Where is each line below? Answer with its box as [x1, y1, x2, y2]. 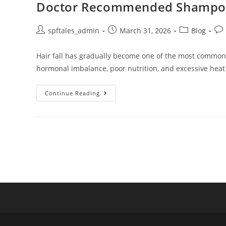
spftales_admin [48, 26, 99, 36]
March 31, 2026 [120, 26, 171, 36]
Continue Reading [45, 89, 100, 97]
